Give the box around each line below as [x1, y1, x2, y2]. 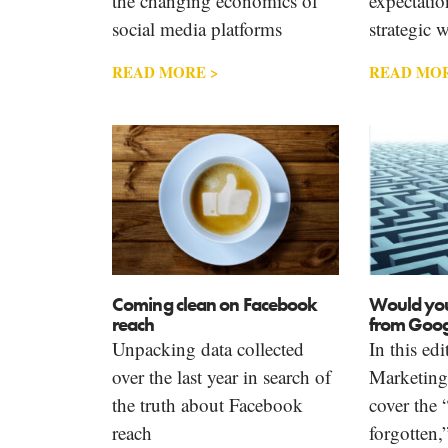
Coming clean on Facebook [112, 291, 318, 317]
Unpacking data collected [112, 335, 304, 361]
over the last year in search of [112, 363, 331, 389]
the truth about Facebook [112, 391, 303, 417]
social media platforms [112, 16, 282, 42]
